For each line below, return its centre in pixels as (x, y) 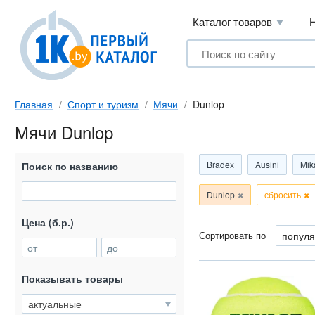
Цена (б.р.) (48, 222)
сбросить (283, 194)
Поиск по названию (70, 166)
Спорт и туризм (103, 104)
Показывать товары (72, 278)
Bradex (220, 164)
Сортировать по (232, 235)
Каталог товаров (232, 21)
